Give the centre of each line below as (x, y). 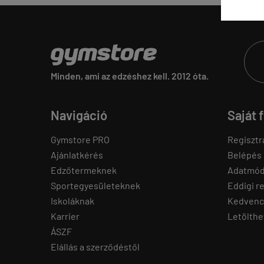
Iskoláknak (72, 201)
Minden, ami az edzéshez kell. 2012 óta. (130, 75)
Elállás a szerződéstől (95, 247)
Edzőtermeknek (84, 170)
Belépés (245, 155)
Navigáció (79, 115)
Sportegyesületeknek (95, 185)
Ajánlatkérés (77, 155)
